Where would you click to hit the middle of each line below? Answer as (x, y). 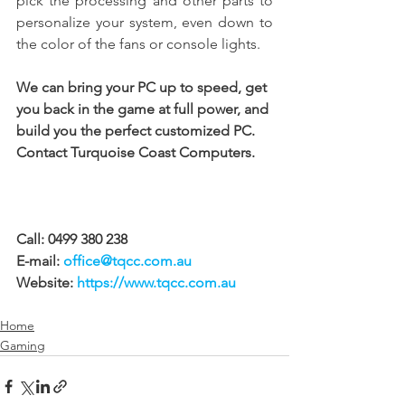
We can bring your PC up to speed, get (143, 88)
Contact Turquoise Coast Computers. (136, 153)
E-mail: (40, 261)
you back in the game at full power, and (144, 109)
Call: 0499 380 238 (74, 240)
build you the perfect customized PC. (137, 131)
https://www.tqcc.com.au (156, 283)
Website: (47, 283)
